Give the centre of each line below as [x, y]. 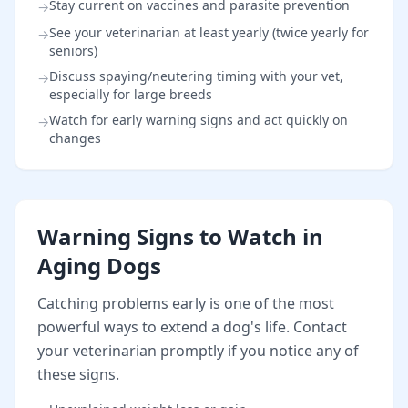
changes [75, 138]
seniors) [73, 50]
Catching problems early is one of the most [186, 303]
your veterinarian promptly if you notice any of [198, 350]
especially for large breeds [131, 94]
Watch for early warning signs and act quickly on [199, 119]
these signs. [78, 374]
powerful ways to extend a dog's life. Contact [192, 326]
